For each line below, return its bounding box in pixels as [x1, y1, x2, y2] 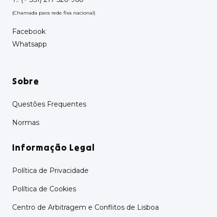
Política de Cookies [12, 185, 76, 193]
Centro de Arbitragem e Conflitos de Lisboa [12, 203, 159, 212]
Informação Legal [12, 142, 95, 153]
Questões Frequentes [12, 100, 86, 108]
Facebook [12, 27, 46, 36]
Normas [12, 118, 39, 127]
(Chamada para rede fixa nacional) [12, 10, 95, 16]
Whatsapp [12, 40, 47, 48]
